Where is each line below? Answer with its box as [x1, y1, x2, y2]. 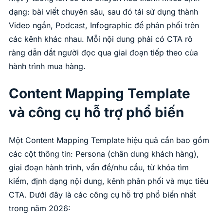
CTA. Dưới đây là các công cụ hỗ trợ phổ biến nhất [9, 190, 196, 200]
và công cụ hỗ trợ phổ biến [9, 104, 184, 121]
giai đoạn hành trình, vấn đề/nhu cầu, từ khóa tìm [9, 163, 189, 173]
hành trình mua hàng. [9, 61, 86, 71]
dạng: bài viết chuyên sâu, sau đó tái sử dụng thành [9, 6, 198, 17]
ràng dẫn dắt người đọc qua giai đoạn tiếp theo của [9, 47, 198, 57]
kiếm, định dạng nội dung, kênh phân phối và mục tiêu [9, 176, 208, 186]
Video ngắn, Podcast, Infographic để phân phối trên [9, 20, 199, 30]
